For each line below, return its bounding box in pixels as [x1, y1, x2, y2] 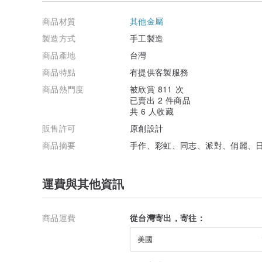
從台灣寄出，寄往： [130, 211, 206, 223]
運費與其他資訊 [42, 174, 124, 192]
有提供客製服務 [130, 65, 189, 78]
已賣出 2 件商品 [130, 94, 191, 106]
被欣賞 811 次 [130, 82, 184, 95]
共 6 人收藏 [130, 105, 174, 117]
